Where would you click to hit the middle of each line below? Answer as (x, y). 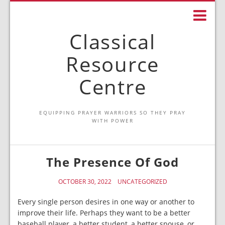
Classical (113, 41)
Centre (113, 87)
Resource (113, 64)
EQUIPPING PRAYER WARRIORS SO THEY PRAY (113, 113)
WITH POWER (113, 121)
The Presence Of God (113, 162)
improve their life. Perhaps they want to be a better (104, 213)
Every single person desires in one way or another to (106, 202)
